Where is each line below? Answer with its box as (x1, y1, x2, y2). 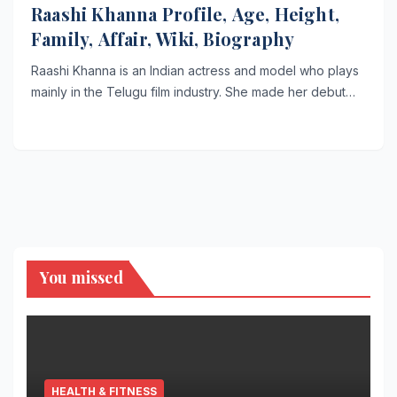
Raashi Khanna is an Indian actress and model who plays (31, 62, 359, 78)
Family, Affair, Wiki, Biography (31, 26, 295, 51)
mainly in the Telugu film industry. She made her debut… (31, 83, 355, 99)
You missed (40, 266, 123, 288)
